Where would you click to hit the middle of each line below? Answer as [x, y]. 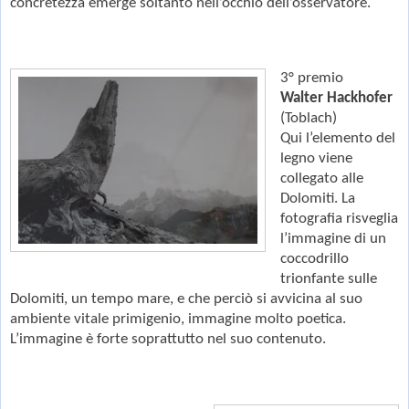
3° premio [311, 78]
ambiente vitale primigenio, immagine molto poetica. [178, 319]
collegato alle [321, 178]
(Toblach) [308, 118]
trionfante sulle [328, 278]
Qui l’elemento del [337, 138]
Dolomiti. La [317, 198]
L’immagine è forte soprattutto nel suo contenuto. [168, 339]
